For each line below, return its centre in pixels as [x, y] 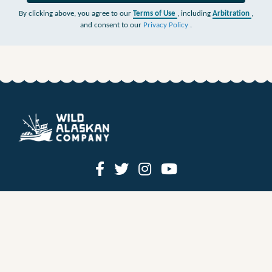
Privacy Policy [167, 25]
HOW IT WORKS [136, 260]
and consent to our [112, 25]
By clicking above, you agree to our [76, 14]
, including [195, 14]
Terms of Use [155, 14]
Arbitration [232, 14]
